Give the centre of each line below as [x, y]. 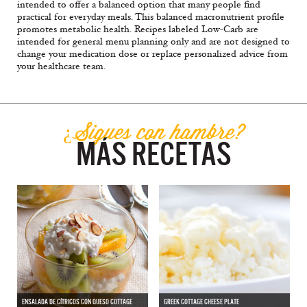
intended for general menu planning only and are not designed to [153, 41]
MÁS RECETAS [153, 154]
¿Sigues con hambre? [153, 131]
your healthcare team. [61, 66]
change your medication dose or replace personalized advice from [152, 53]
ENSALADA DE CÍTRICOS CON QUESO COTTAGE [77, 302]
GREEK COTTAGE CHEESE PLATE [201, 302]
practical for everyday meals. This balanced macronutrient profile [151, 16]
